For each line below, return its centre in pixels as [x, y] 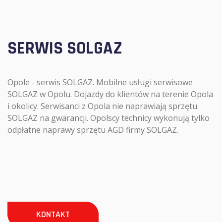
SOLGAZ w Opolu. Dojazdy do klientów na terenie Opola [110, 94]
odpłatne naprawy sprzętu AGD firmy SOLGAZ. [93, 130]
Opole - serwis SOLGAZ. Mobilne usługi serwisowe [100, 82]
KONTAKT [53, 214]
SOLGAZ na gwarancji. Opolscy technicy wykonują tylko [109, 118]
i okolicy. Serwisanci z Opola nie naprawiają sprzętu [102, 106]
